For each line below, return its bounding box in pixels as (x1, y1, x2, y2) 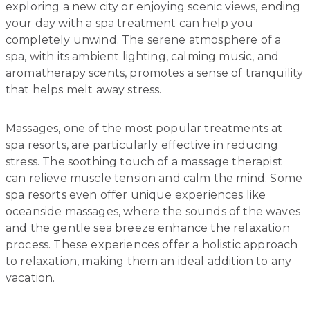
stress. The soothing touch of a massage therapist (6, 154, 282, 168)
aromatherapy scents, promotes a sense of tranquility (6, 66, 304, 80)
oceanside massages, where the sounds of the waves (6, 204, 300, 218)
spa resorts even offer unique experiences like (6, 188, 266, 201)
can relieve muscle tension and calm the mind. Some (6, 171, 303, 185)
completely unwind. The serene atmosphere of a (6, 33, 282, 46)
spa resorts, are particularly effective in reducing (6, 138, 279, 152)
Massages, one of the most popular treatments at (6, 121, 283, 135)
